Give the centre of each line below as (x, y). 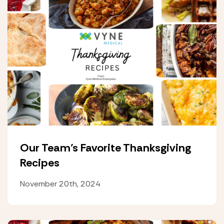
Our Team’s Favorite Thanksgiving (105, 148)
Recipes (40, 163)
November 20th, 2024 (60, 184)
